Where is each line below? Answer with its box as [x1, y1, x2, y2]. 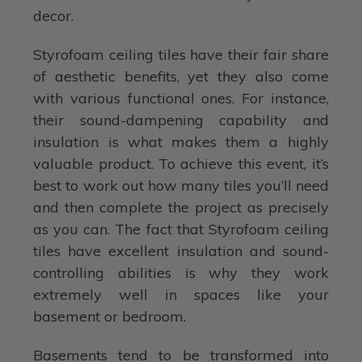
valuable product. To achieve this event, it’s [33, 154, 329, 174]
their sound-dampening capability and [33, 111, 329, 130]
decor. [33, 6, 74, 26]
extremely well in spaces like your [33, 285, 329, 305]
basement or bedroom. [33, 307, 187, 326]
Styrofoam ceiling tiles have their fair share [33, 45, 329, 65]
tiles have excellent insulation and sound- [33, 242, 329, 261]
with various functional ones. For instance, [33, 89, 329, 108]
